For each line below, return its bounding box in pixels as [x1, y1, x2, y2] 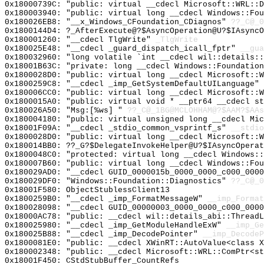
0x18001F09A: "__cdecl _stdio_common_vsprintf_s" [5, 124, 231, 133]
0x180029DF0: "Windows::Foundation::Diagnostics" [5, 177, 231, 186]
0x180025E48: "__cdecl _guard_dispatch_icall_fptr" [5, 44, 240, 53]
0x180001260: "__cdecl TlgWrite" [5, 35, 156, 44]
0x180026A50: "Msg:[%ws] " [5, 106, 127, 115]
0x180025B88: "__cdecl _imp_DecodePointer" [5, 230, 203, 239]
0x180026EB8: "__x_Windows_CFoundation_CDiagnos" [5, 18, 231, 27]
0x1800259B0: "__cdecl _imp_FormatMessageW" [5, 194, 207, 203]
